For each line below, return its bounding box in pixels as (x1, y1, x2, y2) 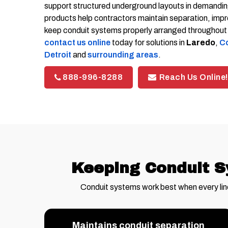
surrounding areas (88, 50, 158, 59)
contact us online (44, 38, 110, 47)
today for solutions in (110, 38, 186, 47)
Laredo (186, 38, 215, 47)
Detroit (44, 50, 71, 59)
